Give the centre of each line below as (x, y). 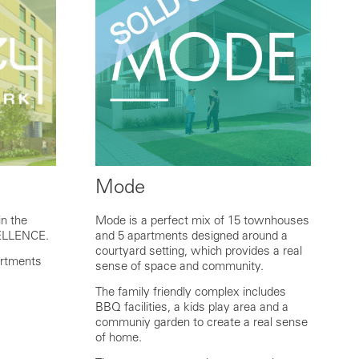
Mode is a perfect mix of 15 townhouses (202, 221)
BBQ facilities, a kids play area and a (192, 307)
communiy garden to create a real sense (201, 323)
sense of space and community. (181, 266)
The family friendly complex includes (190, 292)
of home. (121, 338)
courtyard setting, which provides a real (198, 251)
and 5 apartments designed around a (191, 236)
